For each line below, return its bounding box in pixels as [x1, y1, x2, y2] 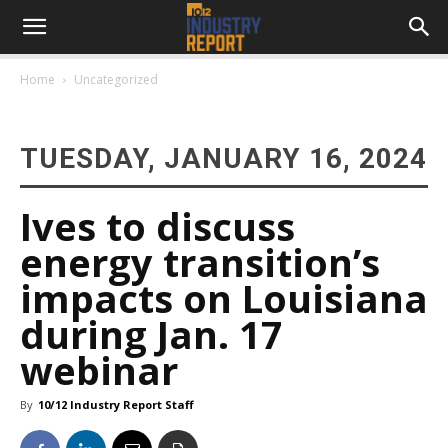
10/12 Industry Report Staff [38, 397, 194, 412]
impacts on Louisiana [20, 272, 428, 324]
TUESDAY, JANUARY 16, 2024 [20, 142, 427, 175]
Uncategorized [74, 71, 158, 88]
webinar [20, 344, 178, 396]
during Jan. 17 [20, 308, 283, 360]
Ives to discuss [20, 200, 295, 252]
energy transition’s [20, 236, 380, 288]
